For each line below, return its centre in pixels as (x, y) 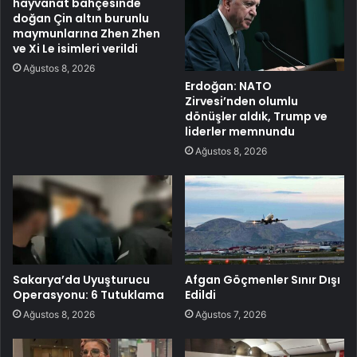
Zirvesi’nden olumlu (241, 101)
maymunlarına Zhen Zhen (86, 33)
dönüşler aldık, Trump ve (256, 116)
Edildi (200, 295)
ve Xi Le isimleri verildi (75, 48)
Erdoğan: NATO (228, 86)
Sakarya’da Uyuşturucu (81, 280)
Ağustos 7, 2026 (231, 315)
